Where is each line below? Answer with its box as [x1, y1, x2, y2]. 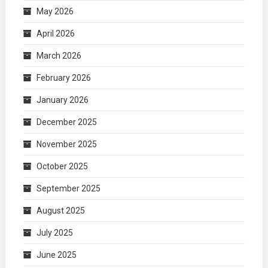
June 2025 [36, 250, 77, 260]
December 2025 [36, 117, 97, 127]
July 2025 [36, 228, 73, 237]
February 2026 [36, 73, 91, 83]
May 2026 [36, 7, 74, 16]
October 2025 [36, 162, 88, 171]
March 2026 [36, 51, 81, 60]
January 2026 [36, 95, 89, 105]
